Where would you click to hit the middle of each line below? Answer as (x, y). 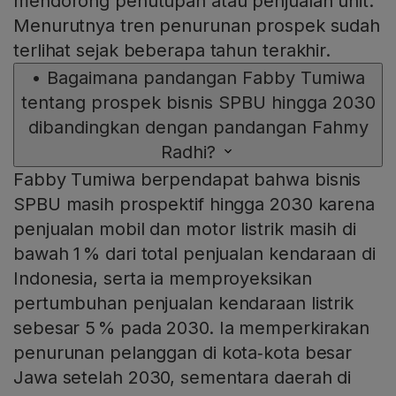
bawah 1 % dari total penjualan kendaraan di (194, 254)
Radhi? (188, 152)
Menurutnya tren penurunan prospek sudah (197, 26)
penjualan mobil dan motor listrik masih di (185, 229)
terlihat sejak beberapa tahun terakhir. (172, 51)
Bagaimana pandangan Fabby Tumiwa (206, 78)
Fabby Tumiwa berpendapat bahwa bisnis (187, 180)
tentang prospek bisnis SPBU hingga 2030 (198, 103)
